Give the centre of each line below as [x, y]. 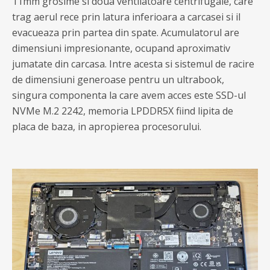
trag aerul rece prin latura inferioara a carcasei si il [126, 17]
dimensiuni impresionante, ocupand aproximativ [121, 48]
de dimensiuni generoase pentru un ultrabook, [118, 80]
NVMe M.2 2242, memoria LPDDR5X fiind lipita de [123, 111]
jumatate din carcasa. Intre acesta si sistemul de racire [133, 64]
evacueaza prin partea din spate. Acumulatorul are [126, 33]
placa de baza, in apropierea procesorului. [107, 127]
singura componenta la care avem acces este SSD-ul [129, 95]
